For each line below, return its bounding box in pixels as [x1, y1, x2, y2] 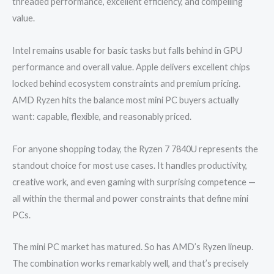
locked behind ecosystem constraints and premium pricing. [12, 78, 240, 89]
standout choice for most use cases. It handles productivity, [12, 160, 247, 171]
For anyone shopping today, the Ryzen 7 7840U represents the [12, 143, 258, 154]
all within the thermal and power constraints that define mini [12, 193, 248, 204]
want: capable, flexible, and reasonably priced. [12, 111, 191, 122]
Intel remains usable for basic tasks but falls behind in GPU [12, 45, 242, 56]
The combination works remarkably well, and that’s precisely [12, 258, 248, 269]
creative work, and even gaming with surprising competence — [12, 176, 256, 187]
